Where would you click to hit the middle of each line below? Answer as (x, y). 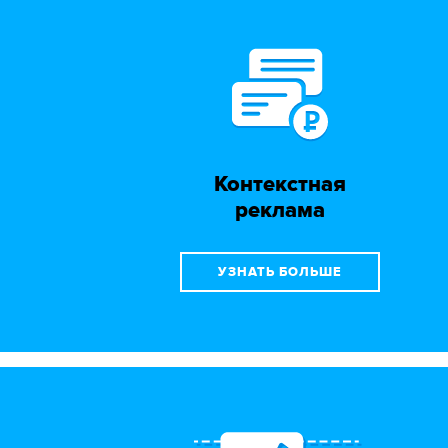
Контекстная (280, 184)
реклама (280, 210)
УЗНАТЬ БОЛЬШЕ (280, 271)
